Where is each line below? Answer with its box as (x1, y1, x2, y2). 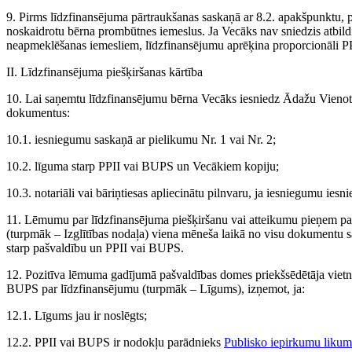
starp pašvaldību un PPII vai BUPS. (6, 241, 184, 255)
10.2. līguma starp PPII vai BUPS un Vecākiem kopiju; (6, 159, 279, 174)
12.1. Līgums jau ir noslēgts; (6, 309, 147, 323)
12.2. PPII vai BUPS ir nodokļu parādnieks (6, 335, 224, 350)
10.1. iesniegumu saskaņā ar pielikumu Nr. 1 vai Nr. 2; (6, 133, 276, 147)
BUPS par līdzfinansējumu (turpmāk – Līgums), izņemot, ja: (6, 282, 305, 296)
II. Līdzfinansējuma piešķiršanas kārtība (6, 65, 203, 79)
